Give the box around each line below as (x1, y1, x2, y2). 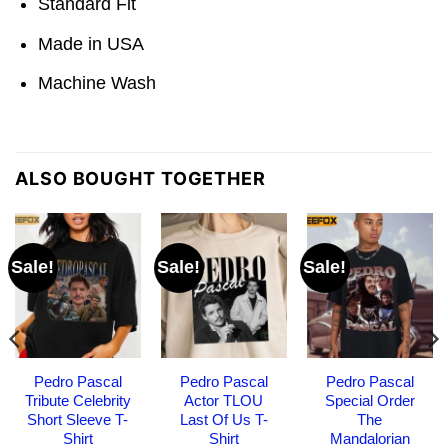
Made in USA (38, 33, 145, 54)
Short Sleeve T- (27, 410, 129, 428)
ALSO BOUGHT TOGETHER (15, 167, 266, 189)
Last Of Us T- (179, 410, 268, 428)
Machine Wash (38, 73, 157, 94)
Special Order (324, 391, 415, 409)
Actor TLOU (184, 391, 264, 409)
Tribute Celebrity (24, 391, 131, 409)
